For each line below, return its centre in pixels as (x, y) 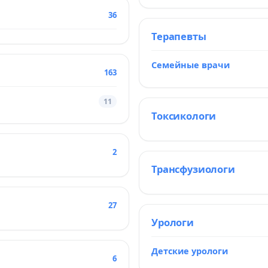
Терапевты (179, 36)
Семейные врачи (191, 65)
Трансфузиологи (193, 169)
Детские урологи (190, 251)
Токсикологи (184, 116)
